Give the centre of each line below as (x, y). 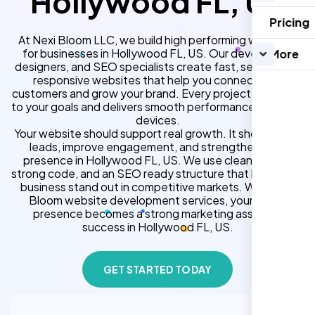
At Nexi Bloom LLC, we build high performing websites (157, 40)
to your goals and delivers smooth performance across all (157, 107)
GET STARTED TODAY (157, 269)
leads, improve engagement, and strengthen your (157, 147)
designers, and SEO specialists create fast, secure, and (157, 66)
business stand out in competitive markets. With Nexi (157, 187)
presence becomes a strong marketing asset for (157, 213)
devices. (157, 120)
